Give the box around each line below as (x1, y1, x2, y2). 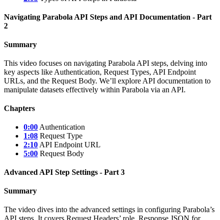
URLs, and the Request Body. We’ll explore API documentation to (4, 77, 211, 85)
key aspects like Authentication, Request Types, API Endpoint (4, 68, 196, 76)
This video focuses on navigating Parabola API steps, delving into (4, 59, 207, 67)
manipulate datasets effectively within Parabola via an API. (4, 85, 186, 94)
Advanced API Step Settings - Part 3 (4, 168, 125, 176)
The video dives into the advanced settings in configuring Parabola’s (4, 205, 215, 214)
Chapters (4, 104, 35, 112)
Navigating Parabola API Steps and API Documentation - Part (4, 13, 212, 21)
